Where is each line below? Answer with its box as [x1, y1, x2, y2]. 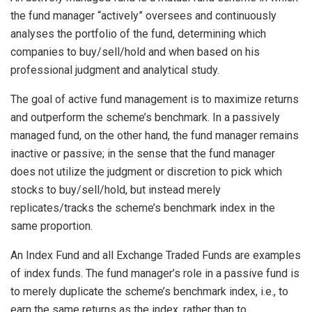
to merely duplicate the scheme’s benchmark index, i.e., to [10, 285, 288, 299]
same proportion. [10, 219, 93, 233]
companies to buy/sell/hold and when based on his [10, 45, 260, 59]
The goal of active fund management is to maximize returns [10, 93, 299, 107]
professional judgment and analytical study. [10, 63, 219, 77]
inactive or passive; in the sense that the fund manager [10, 147, 275, 161]
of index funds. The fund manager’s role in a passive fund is [10, 267, 299, 281]
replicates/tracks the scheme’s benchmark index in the [10, 201, 275, 215]
